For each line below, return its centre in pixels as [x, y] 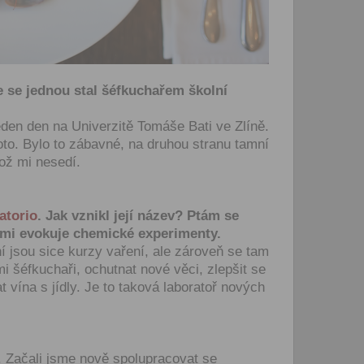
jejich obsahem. [260, 101]
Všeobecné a [321, 71]
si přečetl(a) [251, 71]
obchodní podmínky [272, 86]
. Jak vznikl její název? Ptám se [138, 216]
